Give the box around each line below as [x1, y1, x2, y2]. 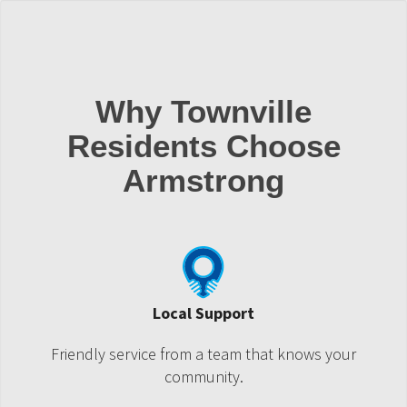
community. [164, 366, 243, 387]
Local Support [153, 303, 254, 323]
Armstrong [123, 163, 284, 198]
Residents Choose [66, 128, 341, 164]
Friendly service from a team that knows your [51, 343, 356, 364]
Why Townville [95, 94, 312, 129]
